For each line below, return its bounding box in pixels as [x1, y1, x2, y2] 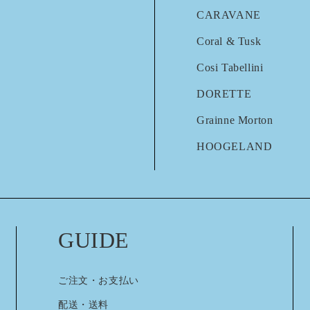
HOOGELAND [197, 140, 273, 152]
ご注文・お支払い [58, 275, 139, 286]
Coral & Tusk [197, 35, 262, 47]
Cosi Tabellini [197, 61, 264, 73]
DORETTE [197, 87, 252, 100]
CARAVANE [197, 8, 261, 21]
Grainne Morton [197, 113, 273, 126]
